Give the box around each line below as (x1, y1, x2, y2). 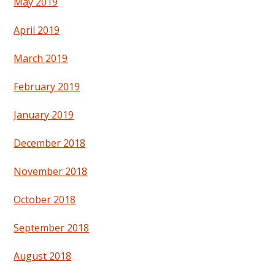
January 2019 (14, 108, 74, 122)
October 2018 (14, 193, 76, 207)
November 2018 (14, 165, 88, 179)
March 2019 (14, 52, 68, 66)
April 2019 (14, 23, 60, 37)
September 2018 (14, 221, 90, 235)
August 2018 (14, 249, 72, 263)
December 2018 (14, 136, 86, 150)
